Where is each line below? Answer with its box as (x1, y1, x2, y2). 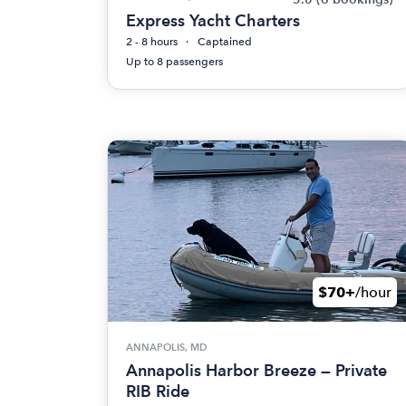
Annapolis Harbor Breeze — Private (126, 360, 387, 380)
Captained (198, 35, 252, 48)
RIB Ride (126, 381, 189, 401)
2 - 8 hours (126, 35, 178, 48)
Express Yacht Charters (126, 11, 300, 30)
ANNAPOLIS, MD (126, 341, 207, 353)
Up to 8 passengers (126, 55, 223, 68)
